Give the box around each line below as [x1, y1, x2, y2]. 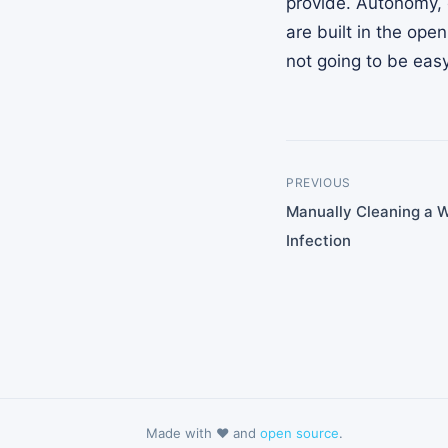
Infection [286, 230, 351, 250]
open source [260, 424, 339, 441]
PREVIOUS [286, 174, 351, 190]
